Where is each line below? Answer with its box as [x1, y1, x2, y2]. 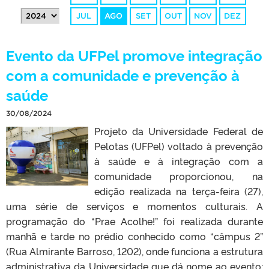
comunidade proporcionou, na [94, 169, 263, 183]
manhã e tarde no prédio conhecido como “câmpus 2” [6, 229, 263, 243]
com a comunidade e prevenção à [6, 65, 240, 85]
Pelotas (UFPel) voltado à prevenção [94, 139, 263, 153]
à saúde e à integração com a [94, 154, 263, 168]
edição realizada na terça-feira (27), [94, 184, 263, 198]
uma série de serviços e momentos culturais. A [6, 199, 263, 213]
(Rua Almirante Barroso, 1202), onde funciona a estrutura [6, 244, 263, 258]
